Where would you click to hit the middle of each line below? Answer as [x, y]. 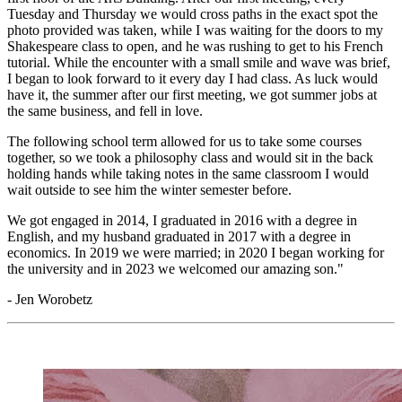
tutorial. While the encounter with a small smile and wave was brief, [199, 63]
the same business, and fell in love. [105, 111]
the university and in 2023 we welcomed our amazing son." [175, 269]
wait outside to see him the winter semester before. [149, 190]
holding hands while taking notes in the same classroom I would [188, 174]
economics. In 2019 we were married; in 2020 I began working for [196, 253]
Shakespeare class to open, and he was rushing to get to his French [195, 47]
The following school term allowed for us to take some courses [184, 142]
